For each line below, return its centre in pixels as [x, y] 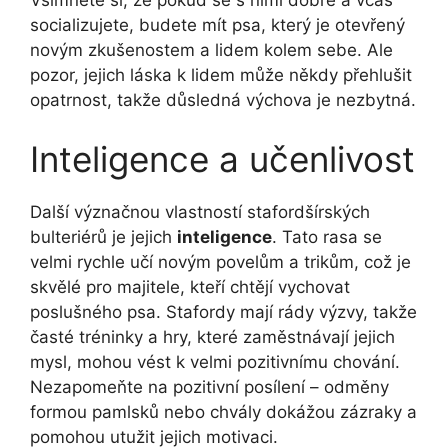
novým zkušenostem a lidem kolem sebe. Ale [211, 49]
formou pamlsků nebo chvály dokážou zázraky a [223, 412]
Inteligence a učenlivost [222, 159]
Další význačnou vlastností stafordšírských [200, 212]
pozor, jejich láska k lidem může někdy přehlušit [221, 74]
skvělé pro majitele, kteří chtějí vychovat [190, 287]
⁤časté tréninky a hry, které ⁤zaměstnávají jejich [212, 337]
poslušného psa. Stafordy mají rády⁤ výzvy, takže [223, 312]
